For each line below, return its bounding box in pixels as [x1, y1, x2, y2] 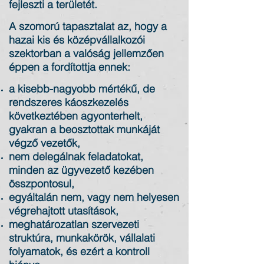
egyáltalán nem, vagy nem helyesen [9, 190, 179, 204]
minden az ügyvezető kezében [9, 163, 154, 177]
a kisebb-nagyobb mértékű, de [9, 82, 155, 95]
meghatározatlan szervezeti [9, 217, 139, 231]
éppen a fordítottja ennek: [9, 60, 130, 74]
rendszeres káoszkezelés [9, 95, 128, 109]
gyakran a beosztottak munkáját [9, 123, 160, 136]
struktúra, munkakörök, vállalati [9, 231, 155, 245]
